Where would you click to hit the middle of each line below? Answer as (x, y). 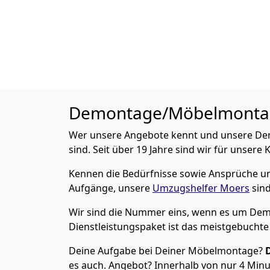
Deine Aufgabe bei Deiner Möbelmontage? (167, 251)
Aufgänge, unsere (111, 188)
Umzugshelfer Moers (201, 188)
